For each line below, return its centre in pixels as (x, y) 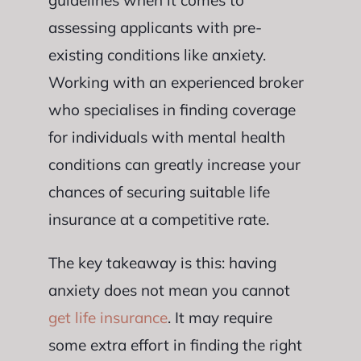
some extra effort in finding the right (175, 345)
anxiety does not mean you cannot (169, 290)
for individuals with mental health (166, 137)
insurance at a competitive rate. (158, 219)
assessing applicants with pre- (155, 27)
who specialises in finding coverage (172, 110)
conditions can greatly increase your (174, 164)
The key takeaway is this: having (162, 263)
